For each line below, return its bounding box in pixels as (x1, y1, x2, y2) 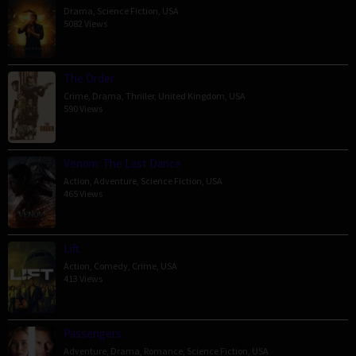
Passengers (64, 325, 122, 341)
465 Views (64, 187, 103, 199)
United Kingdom (158, 89, 225, 102)
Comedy (94, 259, 128, 272)
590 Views (64, 102, 103, 114)
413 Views (64, 272, 103, 284)
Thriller (126, 89, 154, 102)
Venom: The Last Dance (64, 155, 181, 171)
